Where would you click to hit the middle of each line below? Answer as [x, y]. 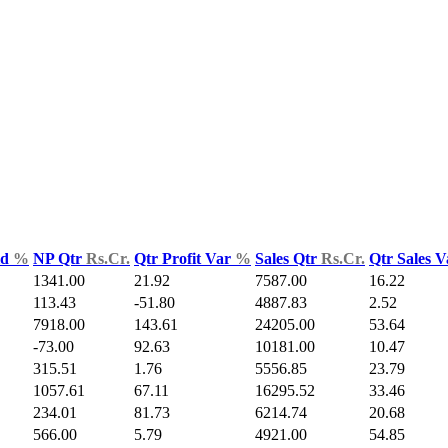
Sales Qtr [288, 259]
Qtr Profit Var [184, 259]
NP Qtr [59, 259]
